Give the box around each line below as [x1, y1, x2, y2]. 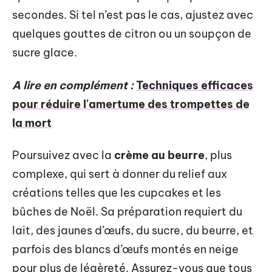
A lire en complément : [12, 78, 134, 92]
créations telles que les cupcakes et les [12, 186, 221, 200]
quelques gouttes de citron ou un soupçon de [12, 27, 251, 41]
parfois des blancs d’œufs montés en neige [12, 242, 239, 256]
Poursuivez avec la [12, 148, 114, 162]
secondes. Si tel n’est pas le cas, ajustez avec [12, 8, 253, 22]
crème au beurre [114, 148, 205, 162]
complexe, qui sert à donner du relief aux [12, 167, 227, 181]
